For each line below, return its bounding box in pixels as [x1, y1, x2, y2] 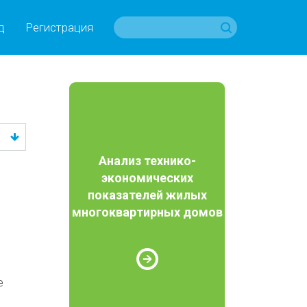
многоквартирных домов [71, 204, 223, 219]
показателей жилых [87, 187, 207, 202]
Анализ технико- [98, 153, 196, 168]
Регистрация [25, 21, 93, 34]
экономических [101, 170, 193, 185]
